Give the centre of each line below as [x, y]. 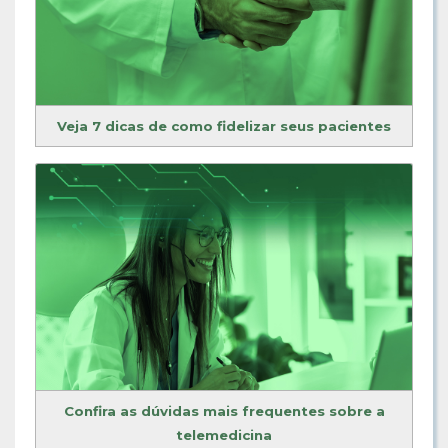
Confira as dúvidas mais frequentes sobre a [224, 410]
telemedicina [224, 434]
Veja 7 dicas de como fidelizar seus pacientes [224, 126]
